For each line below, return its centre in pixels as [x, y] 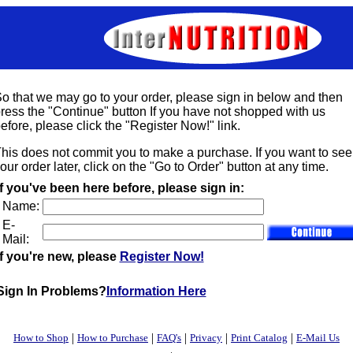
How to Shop [41, 338]
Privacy [206, 338]
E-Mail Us [318, 338]
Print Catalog [259, 338]
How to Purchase [113, 338]
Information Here [156, 291]
